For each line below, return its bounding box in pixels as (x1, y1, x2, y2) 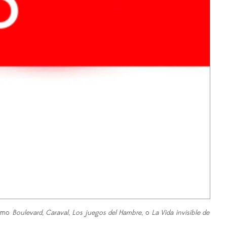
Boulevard (12, 208, 42, 218)
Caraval (45, 208, 68, 218)
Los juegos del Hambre (72, 208, 142, 218)
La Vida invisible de (151, 208, 210, 218)
